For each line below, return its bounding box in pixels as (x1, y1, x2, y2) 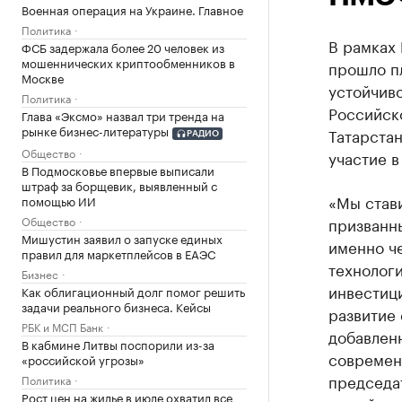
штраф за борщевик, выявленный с (22, 175, 217, 194)
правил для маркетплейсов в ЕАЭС (22, 243, 215, 262)
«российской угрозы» (22, 349, 144, 368)
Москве (22, 68, 64, 86)
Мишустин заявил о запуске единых (22, 228, 223, 247)
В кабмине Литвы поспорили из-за (22, 334, 214, 353)
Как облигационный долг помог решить (22, 281, 245, 300)
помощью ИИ (22, 190, 96, 209)
